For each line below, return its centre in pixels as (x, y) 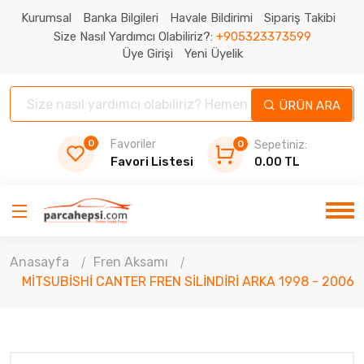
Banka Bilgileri (120, 18)
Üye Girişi (147, 54)
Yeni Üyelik (213, 54)
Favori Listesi (152, 162)
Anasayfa (39, 262)
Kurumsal (46, 18)
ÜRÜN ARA (310, 106)
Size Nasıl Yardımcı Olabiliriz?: (134, 37)
